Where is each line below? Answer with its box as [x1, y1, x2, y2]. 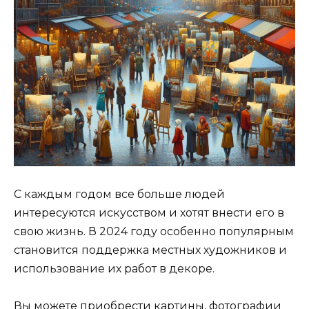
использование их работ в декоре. [14, 262, 215, 276]
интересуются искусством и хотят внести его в [14, 206, 284, 220]
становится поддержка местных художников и [14, 243, 287, 257]
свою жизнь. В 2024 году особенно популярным [14, 225, 294, 239]
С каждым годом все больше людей [14, 188, 225, 201]
